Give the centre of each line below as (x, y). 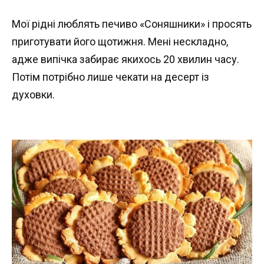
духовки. (33, 94)
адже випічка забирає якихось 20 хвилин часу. (126, 59)
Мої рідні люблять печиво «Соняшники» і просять (132, 24)
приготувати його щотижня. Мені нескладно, (120, 41)
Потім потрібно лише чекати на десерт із (110, 77)
